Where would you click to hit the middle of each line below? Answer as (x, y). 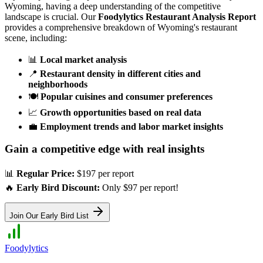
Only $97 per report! (139, 188)
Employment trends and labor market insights (131, 126)
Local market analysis (83, 59)
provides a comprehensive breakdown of (81, 27)
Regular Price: (45, 174)
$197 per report (104, 174)
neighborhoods (58, 84)
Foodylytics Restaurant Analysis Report (177, 16)
